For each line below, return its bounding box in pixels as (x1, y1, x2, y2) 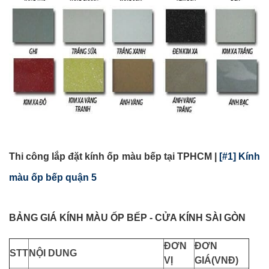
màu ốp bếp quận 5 (9, 172, 97, 183)
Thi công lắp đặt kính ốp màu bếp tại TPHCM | (9, 151, 219, 162)
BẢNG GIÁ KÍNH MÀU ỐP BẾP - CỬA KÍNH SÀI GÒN (9, 213, 246, 223)
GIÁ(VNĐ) (195, 255, 238, 266)
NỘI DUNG (29, 248, 77, 259)
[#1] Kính (219, 151, 261, 162)
